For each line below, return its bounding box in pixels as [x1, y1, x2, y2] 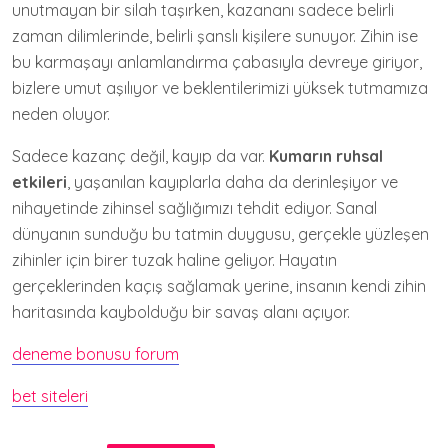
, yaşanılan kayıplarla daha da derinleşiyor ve [67, 172, 398, 192]
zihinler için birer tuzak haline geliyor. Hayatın [12, 250, 337, 270]
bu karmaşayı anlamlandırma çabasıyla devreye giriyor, [12, 52, 422, 72]
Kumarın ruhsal [269, 146, 383, 166]
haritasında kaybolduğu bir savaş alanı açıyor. [12, 302, 350, 322]
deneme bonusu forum [12, 344, 179, 364]
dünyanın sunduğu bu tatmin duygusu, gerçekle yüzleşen [12, 224, 429, 244]
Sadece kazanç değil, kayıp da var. [12, 146, 269, 166]
